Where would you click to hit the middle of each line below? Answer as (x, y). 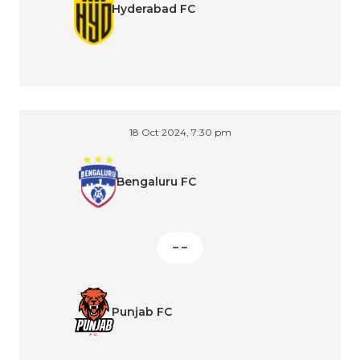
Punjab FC (142, 311)
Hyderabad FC (153, 9)
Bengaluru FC (156, 181)
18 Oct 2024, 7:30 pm (180, 133)
